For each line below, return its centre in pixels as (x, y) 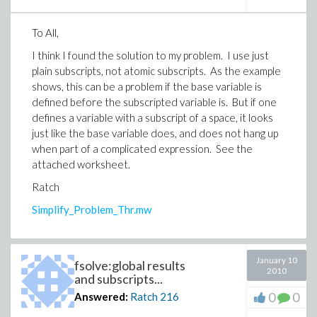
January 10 (277, 260)
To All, (45, 33)
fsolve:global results (130, 265)
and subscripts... (119, 279)
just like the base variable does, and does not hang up (155, 133)
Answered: (101, 296)
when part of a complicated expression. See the (142, 149)
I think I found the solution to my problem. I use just (150, 55)
